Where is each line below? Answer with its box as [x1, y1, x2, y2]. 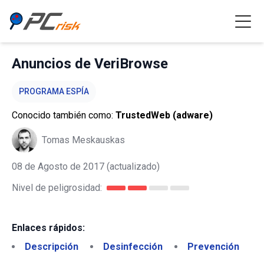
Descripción [25, 241, 78, 252]
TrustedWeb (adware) [115, 110, 213, 121]
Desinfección [103, 241, 163, 252]
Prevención [187, 241, 239, 252]
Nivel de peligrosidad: [12, 182, 102, 193]
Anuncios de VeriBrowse [12, 55, 168, 72]
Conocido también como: [12, 110, 115, 121]
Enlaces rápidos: [12, 222, 85, 233]
